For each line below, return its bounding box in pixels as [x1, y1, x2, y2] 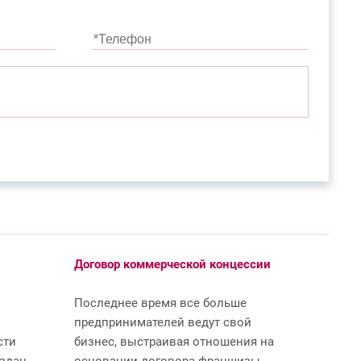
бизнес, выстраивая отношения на [74, 334, 274, 349]
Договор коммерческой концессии [74, 256, 271, 272]
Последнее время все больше [74, 295, 247, 310]
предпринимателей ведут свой [74, 314, 251, 330]
